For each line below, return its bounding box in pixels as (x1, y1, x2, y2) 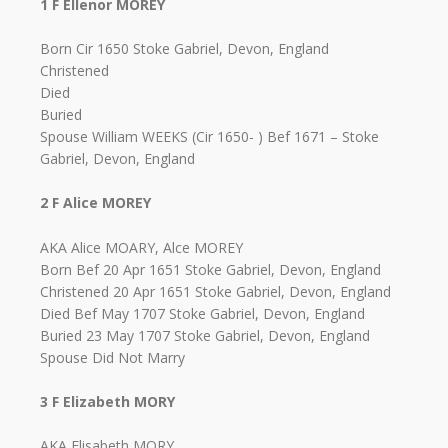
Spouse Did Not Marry (40, 347, 185, 367)
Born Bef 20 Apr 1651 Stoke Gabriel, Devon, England (40, 259, 381, 279)
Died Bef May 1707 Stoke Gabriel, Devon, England (40, 303, 365, 323)
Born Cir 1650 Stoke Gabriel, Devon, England (40, 38, 329, 58)
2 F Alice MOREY (40, 193, 151, 213)
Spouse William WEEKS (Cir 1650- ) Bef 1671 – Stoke (40, 126, 379, 146)
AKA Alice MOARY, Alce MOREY (40, 237, 243, 257)
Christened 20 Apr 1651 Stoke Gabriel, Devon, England (40, 281, 391, 301)
